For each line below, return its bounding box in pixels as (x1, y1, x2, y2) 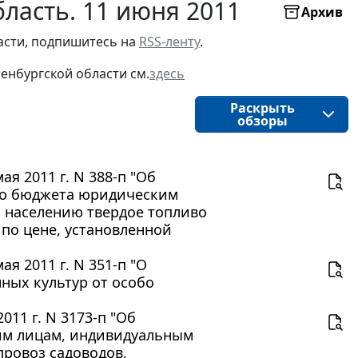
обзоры (237, 112, 288, 130)
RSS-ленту (139, 33, 200, 51)
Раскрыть (229, 99, 295, 117)
